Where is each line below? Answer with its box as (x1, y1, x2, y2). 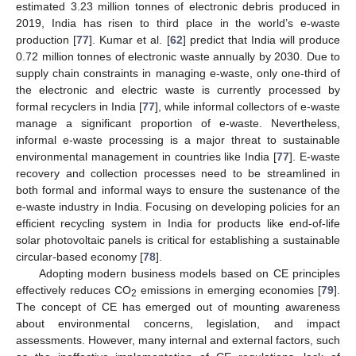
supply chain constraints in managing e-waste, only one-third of (16, 67, 340, 80)
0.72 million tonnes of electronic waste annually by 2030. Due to (16, 50, 340, 64)
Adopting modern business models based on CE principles (38, 267, 340, 281)
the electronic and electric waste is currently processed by (16, 83, 340, 97)
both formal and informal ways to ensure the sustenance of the (16, 184, 340, 197)
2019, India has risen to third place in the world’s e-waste (16, 17, 340, 30)
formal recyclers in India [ (16, 100, 142, 114)
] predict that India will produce (182, 33, 341, 47)
